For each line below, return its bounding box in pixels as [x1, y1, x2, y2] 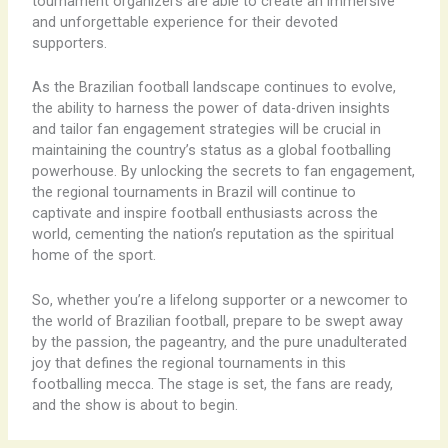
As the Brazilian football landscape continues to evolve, [31, 78, 396, 97]
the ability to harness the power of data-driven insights [31, 99, 390, 118]
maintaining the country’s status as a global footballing [31, 141, 391, 160]
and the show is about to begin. [31, 395, 238, 414]
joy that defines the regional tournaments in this [31, 353, 346, 372]
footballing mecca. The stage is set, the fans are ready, [31, 374, 393, 393]
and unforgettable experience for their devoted [31, 13, 338, 32]
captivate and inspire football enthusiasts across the [31, 204, 378, 223]
